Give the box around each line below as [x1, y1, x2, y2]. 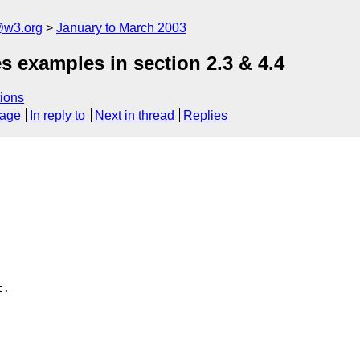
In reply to [30, 108, 86, 123]
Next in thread [94, 108, 174, 123]
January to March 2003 [56, 21, 186, 35]
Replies [183, 108, 228, 123]
